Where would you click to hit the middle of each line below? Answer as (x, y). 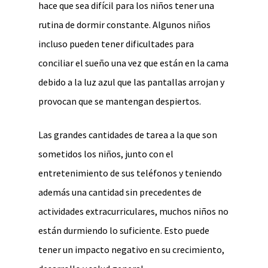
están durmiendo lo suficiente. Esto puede (124, 230)
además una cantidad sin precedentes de (120, 192)
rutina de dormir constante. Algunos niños (124, 25)
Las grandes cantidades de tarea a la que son (128, 135)
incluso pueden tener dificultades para (116, 44)
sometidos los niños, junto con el (106, 154)
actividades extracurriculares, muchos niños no (133, 211)
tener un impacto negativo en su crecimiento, (131, 249)
